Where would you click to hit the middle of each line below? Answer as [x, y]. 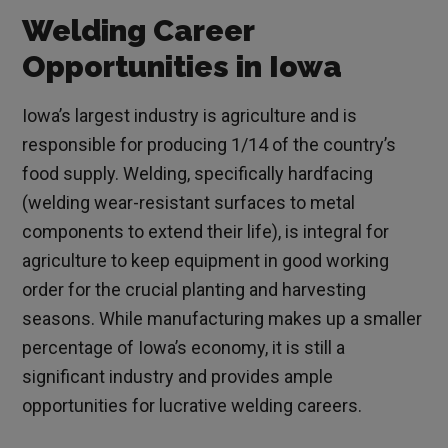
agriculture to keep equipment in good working [206, 261]
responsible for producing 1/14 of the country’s [209, 145]
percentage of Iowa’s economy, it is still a [184, 348]
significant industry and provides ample [178, 377]
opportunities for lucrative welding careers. [192, 406]
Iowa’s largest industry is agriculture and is [190, 116]
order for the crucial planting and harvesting [194, 290]
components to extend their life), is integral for [206, 232]
